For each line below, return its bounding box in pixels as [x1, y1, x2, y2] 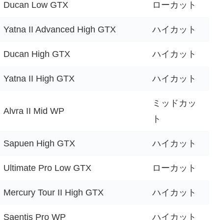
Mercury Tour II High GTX [3, 187, 104, 197]
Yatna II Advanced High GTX [3, 24, 116, 34]
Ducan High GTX [3, 49, 70, 59]
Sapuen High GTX [3, 138, 75, 148]
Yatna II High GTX [3, 73, 75, 83]
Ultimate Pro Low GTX [3, 163, 91, 173]
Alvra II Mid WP [3, 106, 64, 116]
